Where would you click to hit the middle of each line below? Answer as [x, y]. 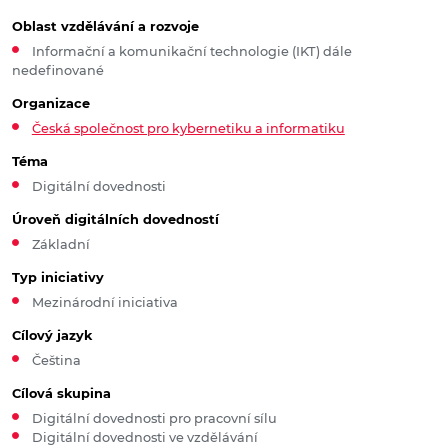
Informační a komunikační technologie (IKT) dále [191, 52]
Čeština [56, 361]
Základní [60, 245]
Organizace [51, 104]
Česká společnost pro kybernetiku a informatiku [188, 129]
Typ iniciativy [58, 278]
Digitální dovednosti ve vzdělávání [144, 438]
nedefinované [58, 71]
